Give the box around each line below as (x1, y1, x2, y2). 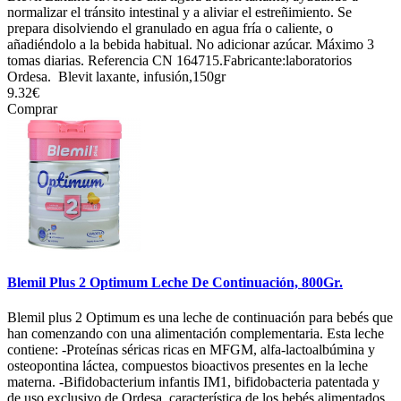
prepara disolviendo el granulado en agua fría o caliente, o (7, 21, 333, 37)
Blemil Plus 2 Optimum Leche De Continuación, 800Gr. (7, 274, 343, 290)
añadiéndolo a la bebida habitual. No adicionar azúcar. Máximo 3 (7, 37, 374, 53)
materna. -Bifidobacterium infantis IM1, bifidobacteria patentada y (7, 374, 380, 389)
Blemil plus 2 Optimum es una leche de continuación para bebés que (7, 310, 393, 325)
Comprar (7, 101, 57, 117)
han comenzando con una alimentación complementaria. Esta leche (7, 326, 384, 341)
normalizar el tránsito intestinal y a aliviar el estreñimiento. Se (7, 4, 352, 21)
